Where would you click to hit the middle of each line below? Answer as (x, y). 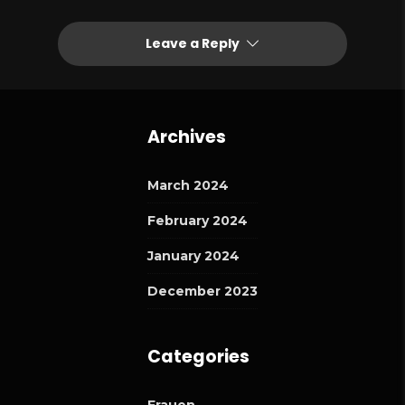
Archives (187, 137)
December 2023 (202, 292)
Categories (198, 357)
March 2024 (188, 186)
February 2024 (198, 221)
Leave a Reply (193, 44)
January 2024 (193, 256)
